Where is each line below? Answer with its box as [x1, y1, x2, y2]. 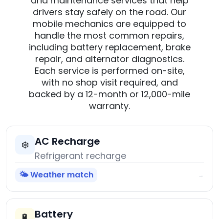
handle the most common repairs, [35, 29, 184, 42]
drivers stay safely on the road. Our [33, 6, 186, 19]
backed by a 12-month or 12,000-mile [29, 88, 190, 101]
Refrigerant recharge [35, 150, 126, 162]
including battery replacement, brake [28, 41, 191, 54]
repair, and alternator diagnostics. [35, 53, 184, 66]
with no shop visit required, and [41, 76, 178, 89]
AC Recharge [35, 134, 100, 149]
